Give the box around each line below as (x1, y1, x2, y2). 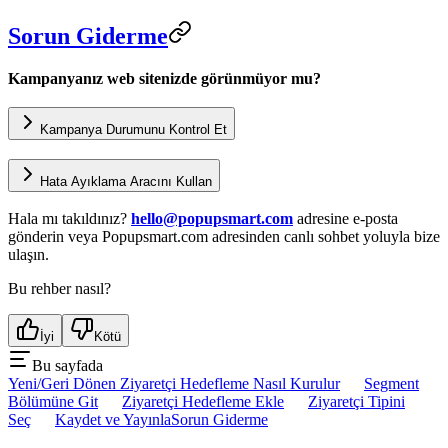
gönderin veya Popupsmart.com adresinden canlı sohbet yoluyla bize (8, 228, 440, 246)
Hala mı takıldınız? (8, 210, 131, 228)
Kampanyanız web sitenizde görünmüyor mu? (8, 70, 321, 88)
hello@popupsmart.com (131, 210, 293, 228)
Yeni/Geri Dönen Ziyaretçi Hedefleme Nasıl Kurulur (8, 375, 340, 393)
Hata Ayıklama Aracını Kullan (40, 173, 212, 189)
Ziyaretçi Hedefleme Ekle (122, 393, 284, 411)
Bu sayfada (32, 357, 103, 375)
